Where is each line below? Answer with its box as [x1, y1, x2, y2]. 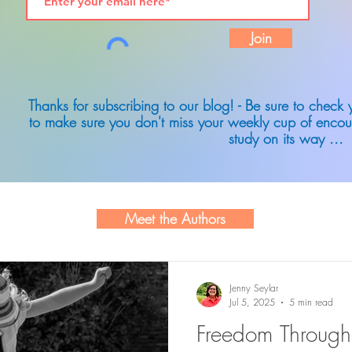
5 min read [289, 295, 333, 309]
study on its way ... [228, 129, 343, 148]
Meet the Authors [125, 209, 225, 228]
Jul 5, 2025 [229, 295, 275, 309]
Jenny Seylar [229, 281, 278, 295]
